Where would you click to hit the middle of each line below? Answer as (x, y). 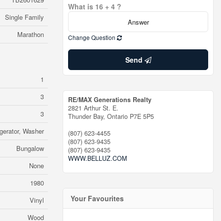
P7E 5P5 (142, 116)
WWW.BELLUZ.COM (97, 158)
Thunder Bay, (88, 116)
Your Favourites (97, 198)
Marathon (31, 34)
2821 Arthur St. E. (93, 108)
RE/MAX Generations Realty (110, 100)
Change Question (92, 37)
